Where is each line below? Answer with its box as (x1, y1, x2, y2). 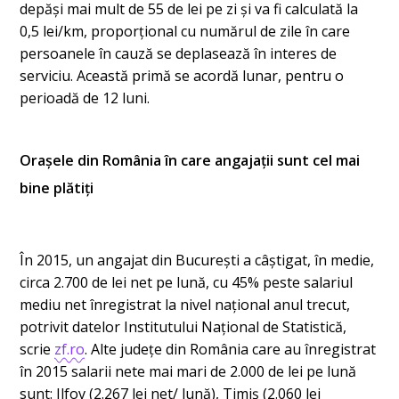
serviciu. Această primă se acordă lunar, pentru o (20, 65, 345, 85)
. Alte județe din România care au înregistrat (85, 338, 377, 359)
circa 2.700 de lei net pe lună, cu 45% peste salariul (20, 272, 354, 292)
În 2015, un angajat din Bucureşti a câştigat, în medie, (20, 249, 375, 270)
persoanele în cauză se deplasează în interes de (20, 43, 338, 63)
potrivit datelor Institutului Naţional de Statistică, (20, 316, 347, 337)
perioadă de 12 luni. (20, 87, 151, 108)
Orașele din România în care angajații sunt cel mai (20, 150, 361, 170)
